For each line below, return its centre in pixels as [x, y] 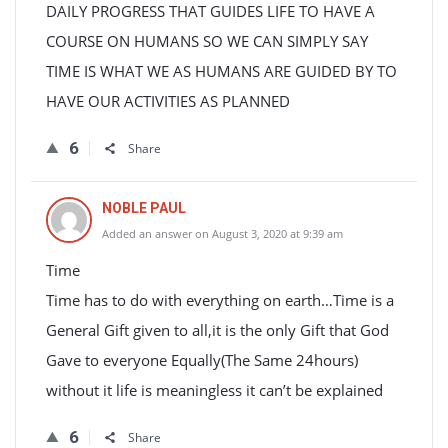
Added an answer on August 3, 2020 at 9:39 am [222, 233]
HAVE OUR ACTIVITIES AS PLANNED [168, 101]
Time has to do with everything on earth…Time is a [220, 300]
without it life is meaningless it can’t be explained [214, 390]
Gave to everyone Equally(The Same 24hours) [202, 360]
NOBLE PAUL [144, 208]
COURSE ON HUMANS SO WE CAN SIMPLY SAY [207, 41]
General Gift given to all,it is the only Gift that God [217, 330]
